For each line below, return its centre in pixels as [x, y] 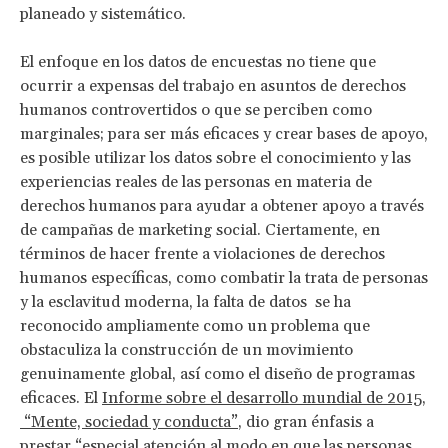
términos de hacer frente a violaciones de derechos [202, 253]
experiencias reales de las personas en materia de [196, 181]
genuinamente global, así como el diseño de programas [217, 373]
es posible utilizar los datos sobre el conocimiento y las [215, 157]
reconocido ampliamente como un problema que [195, 325]
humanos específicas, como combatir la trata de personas [224, 277]
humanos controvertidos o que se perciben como [196, 109]
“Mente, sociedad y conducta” [129, 421]
